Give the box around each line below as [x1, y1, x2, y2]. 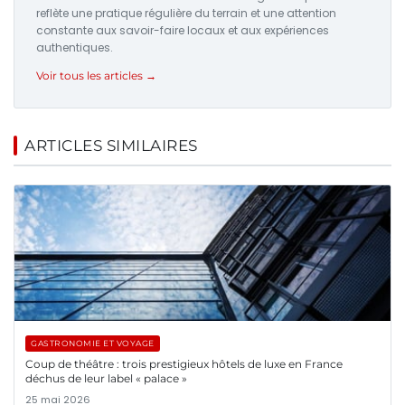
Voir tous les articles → [36, 69, 156, 83]
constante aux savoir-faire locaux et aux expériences [36, 23, 329, 39]
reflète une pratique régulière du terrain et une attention [36, 5, 336, 22]
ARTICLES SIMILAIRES [24, 137, 198, 155]
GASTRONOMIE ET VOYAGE [31, 338, 155, 349]
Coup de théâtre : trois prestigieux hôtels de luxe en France [25, 357, 343, 372]
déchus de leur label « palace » [25, 372, 187, 386]
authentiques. [36, 40, 113, 56]
